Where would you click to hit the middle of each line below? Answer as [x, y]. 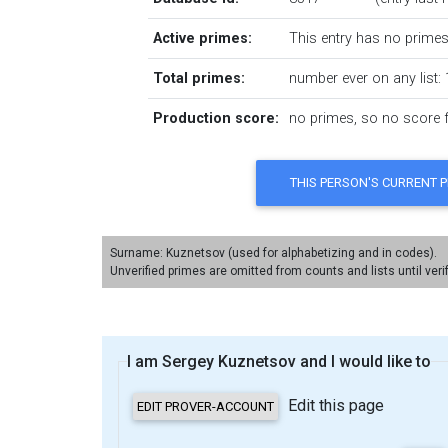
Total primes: [198, 78]
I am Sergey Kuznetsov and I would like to [279, 361]
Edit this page [334, 405]
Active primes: [202, 38]
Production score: [215, 118]
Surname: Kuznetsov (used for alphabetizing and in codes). [273, 252]
